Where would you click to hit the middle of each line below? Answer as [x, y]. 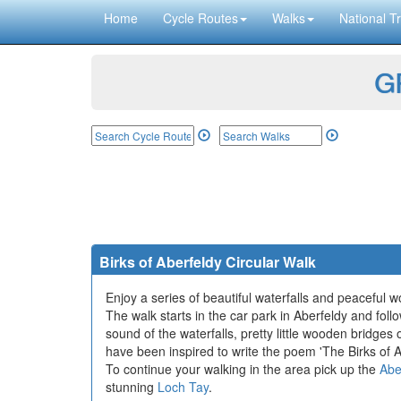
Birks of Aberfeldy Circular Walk [208, 262]
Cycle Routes [200, 18]
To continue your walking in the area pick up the [243, 369]
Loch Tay [183, 387]
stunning [132, 387]
